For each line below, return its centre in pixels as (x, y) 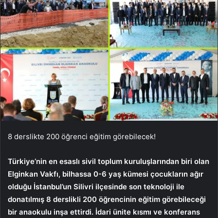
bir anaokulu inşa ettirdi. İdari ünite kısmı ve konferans (104, 212)
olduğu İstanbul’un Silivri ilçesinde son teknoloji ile (96, 186)
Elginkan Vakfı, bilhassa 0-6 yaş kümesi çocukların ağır (106, 174)
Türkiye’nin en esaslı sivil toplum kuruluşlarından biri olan (109, 161)
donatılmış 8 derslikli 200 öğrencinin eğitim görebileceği (107, 199)
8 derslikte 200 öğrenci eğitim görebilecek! (82, 136)
